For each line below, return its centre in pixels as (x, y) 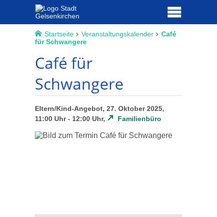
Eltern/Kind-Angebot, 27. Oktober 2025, (100, 109)
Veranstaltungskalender (117, 34)
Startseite (59, 34)
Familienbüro (140, 119)
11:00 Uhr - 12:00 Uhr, (71, 119)
